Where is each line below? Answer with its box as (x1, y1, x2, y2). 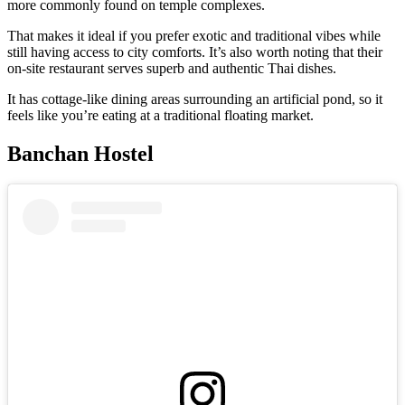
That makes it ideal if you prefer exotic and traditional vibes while (7, 28, 381, 44)
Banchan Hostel (7, 142, 154, 166)
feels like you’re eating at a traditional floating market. (7, 108, 314, 124)
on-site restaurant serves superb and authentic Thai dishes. (7, 61, 336, 77)
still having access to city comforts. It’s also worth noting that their (7, 44, 382, 61)
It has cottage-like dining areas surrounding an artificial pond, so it (7, 91, 382, 108)
